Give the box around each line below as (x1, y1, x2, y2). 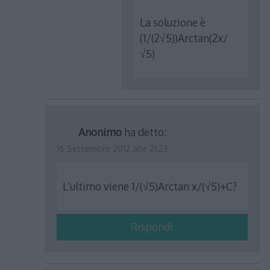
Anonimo (78, 125, 122, 139)
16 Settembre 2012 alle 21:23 (57, 143, 168, 154)
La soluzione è (140, 15, 206, 29)
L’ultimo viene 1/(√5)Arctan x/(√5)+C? (63, 179, 237, 193)
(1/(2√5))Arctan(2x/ (140, 31, 228, 45)
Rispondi (130, 220, 173, 234)
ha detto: (124, 125, 167, 139)
